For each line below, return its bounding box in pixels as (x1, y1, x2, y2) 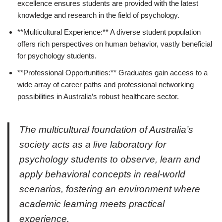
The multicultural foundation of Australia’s (19, 124, 193, 135)
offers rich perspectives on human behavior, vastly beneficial (17, 39, 212, 48)
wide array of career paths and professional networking (17, 80, 194, 89)
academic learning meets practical (19, 198, 165, 209)
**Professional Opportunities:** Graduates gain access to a (17, 68, 208, 77)
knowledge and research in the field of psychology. (17, 10, 179, 19)
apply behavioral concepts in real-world (19, 168, 185, 179)
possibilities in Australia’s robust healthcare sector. (17, 92, 179, 101)
